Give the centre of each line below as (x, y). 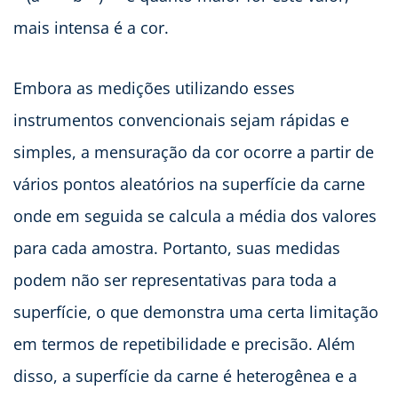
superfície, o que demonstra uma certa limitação (196, 311)
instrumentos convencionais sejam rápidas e (181, 119)
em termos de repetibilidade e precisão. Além (184, 343)
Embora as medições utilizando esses (154, 88)
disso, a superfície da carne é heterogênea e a (185, 375)
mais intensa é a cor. (91, 27)
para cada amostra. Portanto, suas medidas (177, 247)
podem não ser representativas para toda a (175, 279)
